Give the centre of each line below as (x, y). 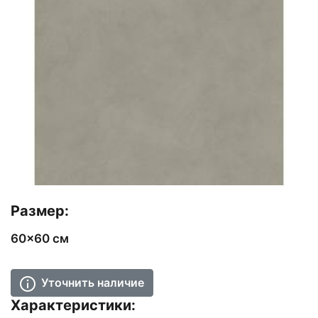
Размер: (40, 211)
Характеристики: (73, 306)
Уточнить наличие (93, 283)
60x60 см (40, 239)
